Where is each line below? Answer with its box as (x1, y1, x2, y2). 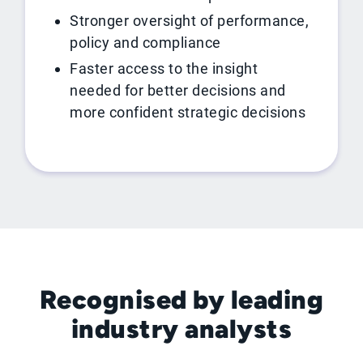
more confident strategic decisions (70, 104, 306, 122)
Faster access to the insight (70, 60, 258, 78)
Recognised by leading (39, 284, 324, 316)
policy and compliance (70, 34, 221, 52)
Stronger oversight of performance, (70, 12, 310, 30)
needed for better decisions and (70, 82, 286, 100)
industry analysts (70, 314, 293, 345)
